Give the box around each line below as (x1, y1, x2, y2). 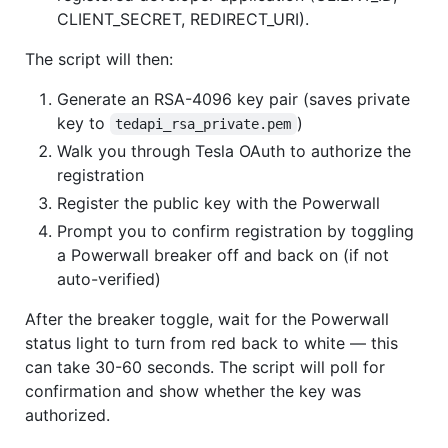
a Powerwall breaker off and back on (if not (57, 244, 389, 265)
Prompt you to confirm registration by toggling (57, 220, 414, 241)
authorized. (25, 404, 110, 425)
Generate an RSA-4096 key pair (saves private (57, 88, 410, 109)
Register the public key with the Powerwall (57, 192, 380, 213)
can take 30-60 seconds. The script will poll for (25, 356, 385, 377)
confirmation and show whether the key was (25, 380, 361, 401)
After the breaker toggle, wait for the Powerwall (25, 308, 389, 329)
